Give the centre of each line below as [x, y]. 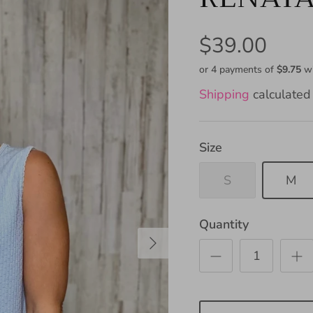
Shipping [225, 94]
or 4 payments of [238, 69]
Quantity [224, 225]
